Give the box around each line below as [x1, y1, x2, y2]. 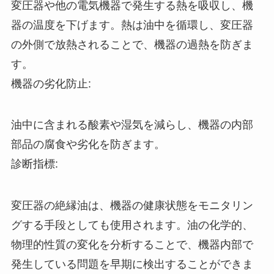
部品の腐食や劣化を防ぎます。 [10, 138, 165, 151]
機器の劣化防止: [10, 77, 91, 90]
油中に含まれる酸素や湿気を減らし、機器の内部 [10, 119, 253, 131]
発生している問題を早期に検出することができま [10, 258, 253, 271]
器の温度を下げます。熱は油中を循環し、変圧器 [10, 18, 253, 31]
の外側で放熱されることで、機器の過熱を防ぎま [10, 38, 253, 51]
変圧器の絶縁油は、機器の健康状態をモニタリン [10, 199, 253, 212]
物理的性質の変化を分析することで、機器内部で [10, 239, 253, 251]
